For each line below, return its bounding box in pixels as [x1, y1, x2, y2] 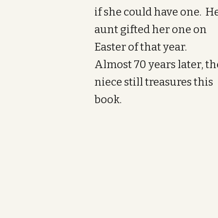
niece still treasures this [94, 75, 213, 89]
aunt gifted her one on [94, 23, 207, 36]
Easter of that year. [94, 40, 189, 54]
